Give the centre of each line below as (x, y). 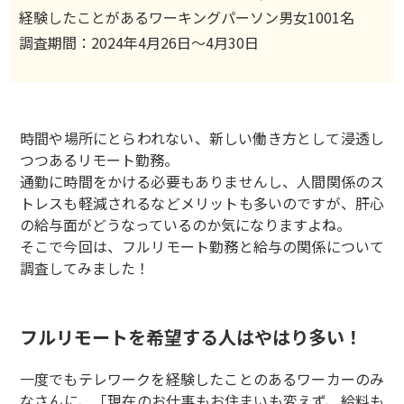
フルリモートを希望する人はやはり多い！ (191, 337)
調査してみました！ (84, 268)
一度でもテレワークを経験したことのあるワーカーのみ (202, 379)
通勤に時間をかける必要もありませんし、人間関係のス (202, 181)
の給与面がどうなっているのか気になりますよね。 (185, 225)
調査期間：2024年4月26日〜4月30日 (139, 42)
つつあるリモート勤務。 (99, 160)
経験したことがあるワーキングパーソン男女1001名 (187, 17)
